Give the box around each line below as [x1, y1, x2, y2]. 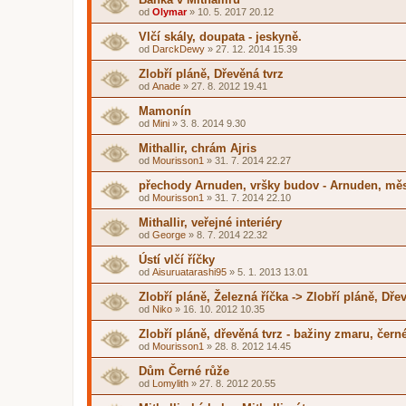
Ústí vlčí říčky [139, 253, 215, 266]
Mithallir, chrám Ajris [139, 141, 256, 155]
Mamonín [139, 104, 191, 118]
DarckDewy [152, 43, 205, 54]
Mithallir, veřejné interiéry [139, 216, 282, 229]
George [152, 229, 186, 240]
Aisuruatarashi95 [152, 266, 227, 277]
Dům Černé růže [139, 364, 229, 378]
